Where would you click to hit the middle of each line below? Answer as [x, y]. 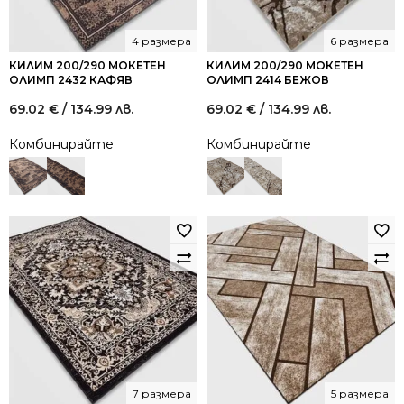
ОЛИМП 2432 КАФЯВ [71, 80]
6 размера [359, 41]
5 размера [360, 394]
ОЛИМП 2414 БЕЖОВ [268, 80]
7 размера [162, 394]
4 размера [161, 41]
